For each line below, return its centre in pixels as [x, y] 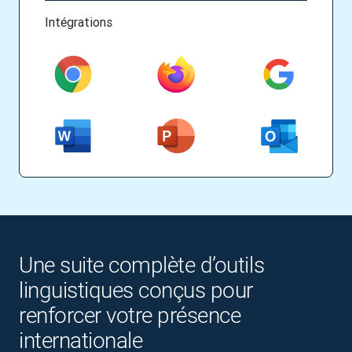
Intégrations [79, 22]
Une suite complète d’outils [142, 266]
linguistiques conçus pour [136, 291]
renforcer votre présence [130, 316]
